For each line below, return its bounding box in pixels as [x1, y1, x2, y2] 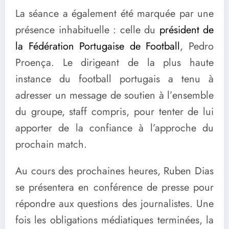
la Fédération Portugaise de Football [15, 39, 180, 54]
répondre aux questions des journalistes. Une [15, 196, 214, 211]
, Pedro [180, 39, 214, 54]
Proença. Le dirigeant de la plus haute [15, 55, 214, 71]
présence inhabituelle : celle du [15, 22, 159, 38]
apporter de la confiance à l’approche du [15, 121, 214, 136]
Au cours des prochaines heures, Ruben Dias [15, 163, 214, 178]
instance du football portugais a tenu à [15, 72, 214, 87]
